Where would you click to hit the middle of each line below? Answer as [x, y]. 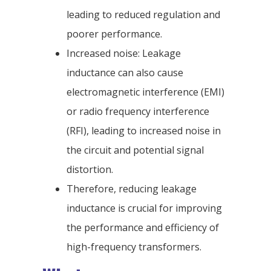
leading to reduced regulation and [143, 15]
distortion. [90, 170]
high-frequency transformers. [134, 247]
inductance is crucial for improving [144, 208]
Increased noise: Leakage [124, 54]
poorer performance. [114, 34]
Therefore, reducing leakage [132, 189]
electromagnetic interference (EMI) [145, 92]
